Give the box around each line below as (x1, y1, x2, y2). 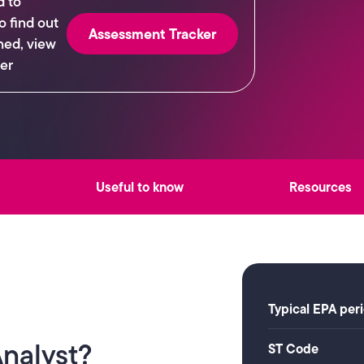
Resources (289, 177, 353, 197)
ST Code (267, 339, 318, 359)
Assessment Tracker (88, 22, 216, 45)
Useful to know (96, 177, 184, 197)
